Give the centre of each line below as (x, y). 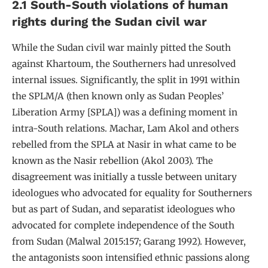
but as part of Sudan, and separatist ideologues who (124, 209)
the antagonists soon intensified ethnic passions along (131, 258)
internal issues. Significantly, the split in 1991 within (126, 80)
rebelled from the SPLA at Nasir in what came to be (124, 145)
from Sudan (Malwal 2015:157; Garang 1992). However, (129, 242)
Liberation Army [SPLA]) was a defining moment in (125, 112)
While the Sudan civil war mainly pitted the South (121, 48)
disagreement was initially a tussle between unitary (124, 177)
